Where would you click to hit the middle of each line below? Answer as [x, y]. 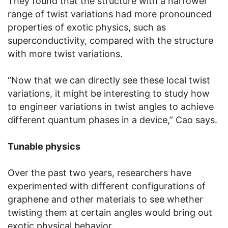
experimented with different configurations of [107, 186]
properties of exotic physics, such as [87, 27]
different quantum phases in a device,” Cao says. [112, 120]
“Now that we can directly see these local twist [109, 80]
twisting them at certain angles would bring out [110, 213]
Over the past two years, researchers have [99, 173]
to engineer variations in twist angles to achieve [111, 107]
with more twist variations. [65, 54]
